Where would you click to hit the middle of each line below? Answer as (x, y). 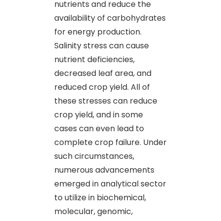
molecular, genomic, (93, 211)
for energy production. (98, 32)
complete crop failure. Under (110, 142)
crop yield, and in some (99, 114)
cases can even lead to (99, 128)
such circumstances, (94, 156)
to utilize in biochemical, (100, 197)
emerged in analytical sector (110, 184)
